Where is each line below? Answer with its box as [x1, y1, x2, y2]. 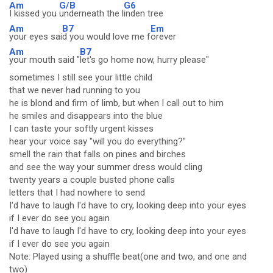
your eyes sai [9, 31, 62, 42]
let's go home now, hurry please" [80, 54, 209, 65]
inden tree [124, 8, 163, 19]
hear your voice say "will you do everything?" [9, 136, 186, 147]
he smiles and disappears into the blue [9, 110, 163, 121]
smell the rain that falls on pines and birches [9, 149, 186, 160]
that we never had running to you [9, 85, 140, 96]
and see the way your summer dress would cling [9, 161, 202, 172]
